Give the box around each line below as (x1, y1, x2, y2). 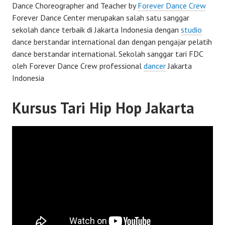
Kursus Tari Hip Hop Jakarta (12, 98, 194, 118)
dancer (144, 61, 166, 71)
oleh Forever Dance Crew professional (12, 61, 144, 71)
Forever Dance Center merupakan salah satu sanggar (12, 13, 189, 23)
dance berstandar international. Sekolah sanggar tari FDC (12, 49, 203, 59)
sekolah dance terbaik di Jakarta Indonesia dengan (12, 25, 181, 35)
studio (181, 25, 202, 35)
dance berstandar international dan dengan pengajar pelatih (12, 37, 212, 47)
